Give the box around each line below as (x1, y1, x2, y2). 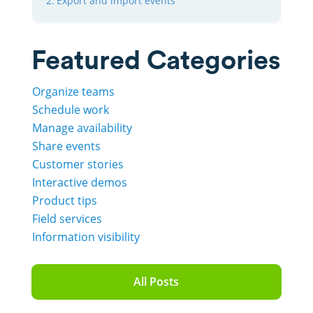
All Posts (133, 274, 180, 290)
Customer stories (31, 156, 124, 173)
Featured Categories (31, 43, 281, 77)
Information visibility (31, 229, 140, 245)
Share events (31, 138, 101, 154)
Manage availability (31, 120, 132, 136)
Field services (31, 211, 102, 227)
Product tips (31, 193, 97, 209)
